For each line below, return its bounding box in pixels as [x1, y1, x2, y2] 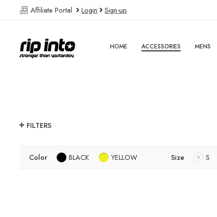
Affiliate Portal [29, 5, 76, 15]
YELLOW [111, 152, 137, 163]
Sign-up [105, 5, 127, 15]
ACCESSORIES [141, 42, 181, 51]
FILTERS [27, 120, 51, 131]
